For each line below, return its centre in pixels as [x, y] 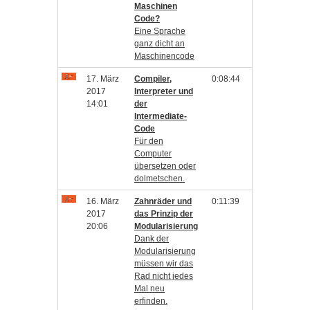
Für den [149, 141]
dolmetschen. [159, 179]
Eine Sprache [160, 31]
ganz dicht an [159, 44]
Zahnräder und [163, 201]
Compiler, [153, 79]
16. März [103, 201]
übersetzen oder [165, 166]
